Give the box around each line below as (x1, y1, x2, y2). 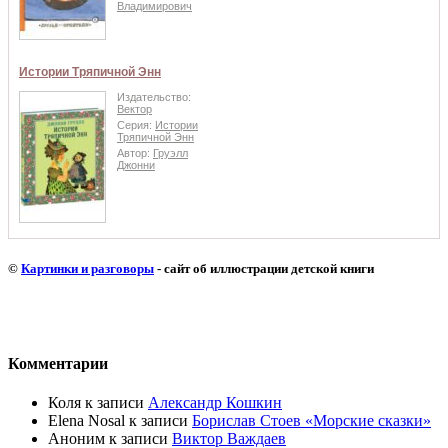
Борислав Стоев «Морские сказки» (192, 412, 431, 430)
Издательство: (117, 90, 191, 103)
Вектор (117, 102, 152, 115)
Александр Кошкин (148, 394, 282, 412)
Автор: (117, 147, 153, 160)
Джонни (117, 159, 155, 172)
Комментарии (8, 355, 108, 373)
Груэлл (153, 147, 188, 160)
